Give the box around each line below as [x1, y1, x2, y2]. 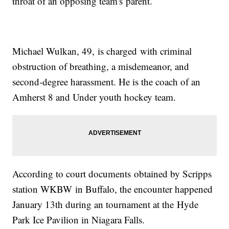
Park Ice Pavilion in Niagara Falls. [12, 213, 145, 226]
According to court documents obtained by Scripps [12, 167, 212, 180]
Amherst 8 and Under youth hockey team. [12, 90, 176, 104]
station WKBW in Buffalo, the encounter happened [12, 182, 213, 196]
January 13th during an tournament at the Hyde [12, 198, 199, 211]
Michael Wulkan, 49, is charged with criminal [12, 44, 192, 58]
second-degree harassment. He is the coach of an [12, 75, 201, 88]
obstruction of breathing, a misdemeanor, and [12, 60, 190, 73]
